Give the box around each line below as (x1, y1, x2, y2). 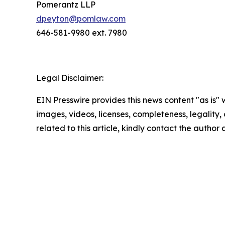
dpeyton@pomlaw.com (36, 13, 126, 24)
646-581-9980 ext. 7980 (36, 27, 127, 38)
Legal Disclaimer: (36, 72, 103, 83)
